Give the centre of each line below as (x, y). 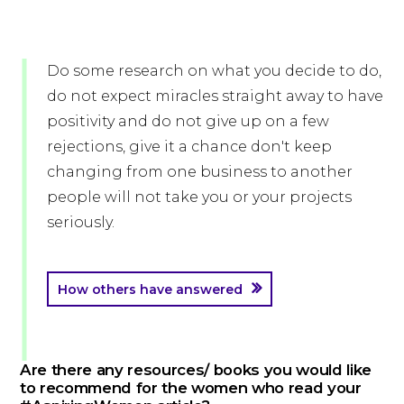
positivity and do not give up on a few (188, 122)
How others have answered (150, 290)
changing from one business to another (200, 172)
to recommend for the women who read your (191, 388)
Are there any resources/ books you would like (196, 370)
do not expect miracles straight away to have (215, 96)
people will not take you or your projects (199, 197)
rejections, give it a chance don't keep (189, 147)
